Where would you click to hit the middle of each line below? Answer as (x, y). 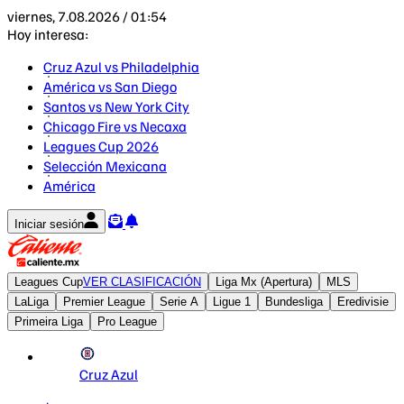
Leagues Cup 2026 (101, 146)
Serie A (179, 302)
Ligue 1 (232, 302)
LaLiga (32, 302)
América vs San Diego (110, 87)
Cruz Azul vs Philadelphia (121, 67)
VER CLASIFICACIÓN (142, 282)
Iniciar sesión (49, 224)
